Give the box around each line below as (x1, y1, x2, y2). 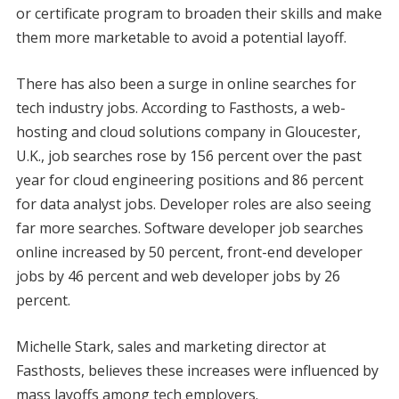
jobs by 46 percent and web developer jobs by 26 (15, 265, 340, 286)
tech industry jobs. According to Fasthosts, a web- (15, 97, 346, 118)
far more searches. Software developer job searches (15, 217, 363, 238)
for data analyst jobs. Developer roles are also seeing (15, 193, 371, 214)
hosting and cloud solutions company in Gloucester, (15, 121, 361, 142)
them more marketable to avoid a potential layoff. (15, 27, 346, 47)
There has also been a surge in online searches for (15, 73, 356, 94)
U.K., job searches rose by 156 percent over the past (15, 145, 362, 166)
